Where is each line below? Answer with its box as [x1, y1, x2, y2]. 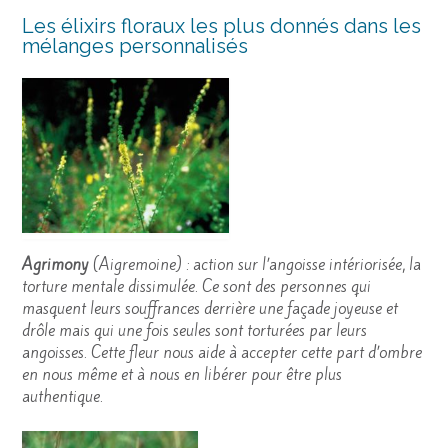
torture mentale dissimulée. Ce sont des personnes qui [22, 276, 371, 298]
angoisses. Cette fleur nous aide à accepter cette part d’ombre [22, 342, 422, 364]
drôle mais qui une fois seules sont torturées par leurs [22, 320, 367, 342]
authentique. [22, 386, 103, 408]
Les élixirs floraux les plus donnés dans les [22, 14, 421, 39]
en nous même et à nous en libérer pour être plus [22, 364, 342, 386]
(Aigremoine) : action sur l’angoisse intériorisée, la [89, 254, 421, 276]
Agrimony [22, 254, 89, 276]
